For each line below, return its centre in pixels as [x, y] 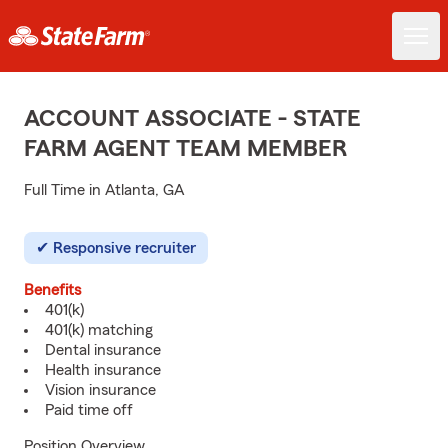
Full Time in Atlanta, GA [104, 190]
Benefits [52, 290]
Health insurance [103, 370]
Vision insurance [100, 390]
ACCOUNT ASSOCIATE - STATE [192, 119]
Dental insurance [103, 350]
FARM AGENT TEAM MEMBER [185, 149]
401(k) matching [99, 330]
